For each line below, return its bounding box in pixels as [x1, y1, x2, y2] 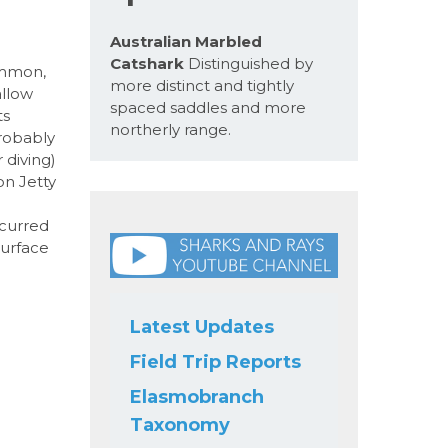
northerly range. [109, 119, 231, 139]
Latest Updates [129, 315, 274, 338]
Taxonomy [129, 413, 230, 436]
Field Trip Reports [129, 350, 301, 373]
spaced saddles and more [109, 97, 306, 117]
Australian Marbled [109, 31, 262, 51]
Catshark [109, 53, 188, 73]
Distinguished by [187, 53, 313, 73]
